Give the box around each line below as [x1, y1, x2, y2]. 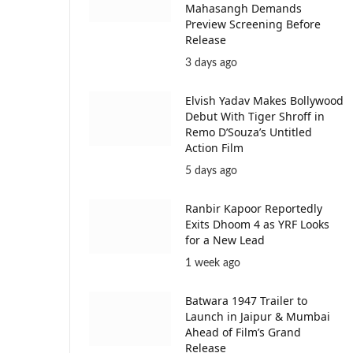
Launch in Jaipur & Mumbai [185, 308, 330, 324]
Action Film [185, 139, 243, 155]
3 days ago [185, 57, 237, 69]
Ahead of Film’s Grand [185, 324, 301, 340]
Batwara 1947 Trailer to [185, 292, 307, 308]
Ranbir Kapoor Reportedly [185, 200, 322, 216]
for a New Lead [185, 232, 265, 247]
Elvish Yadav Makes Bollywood [185, 92, 344, 108]
